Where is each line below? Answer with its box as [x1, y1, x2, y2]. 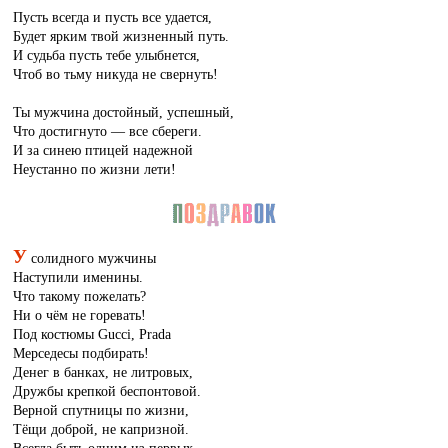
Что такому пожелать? [13, 287, 147, 304]
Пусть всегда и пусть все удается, [13, 9, 213, 26]
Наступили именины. [13, 268, 144, 285]
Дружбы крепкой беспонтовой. [13, 382, 202, 399]
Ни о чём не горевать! [13, 306, 147, 323]
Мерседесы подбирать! [13, 344, 150, 361]
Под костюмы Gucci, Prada [13, 325, 172, 342]
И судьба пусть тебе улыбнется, [13, 47, 201, 64]
